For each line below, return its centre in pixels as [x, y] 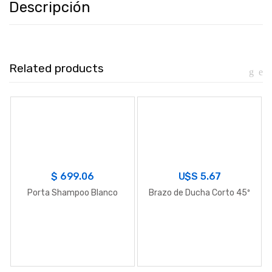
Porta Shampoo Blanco [73, 193]
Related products [56, 69]
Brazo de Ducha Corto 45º [199, 193]
